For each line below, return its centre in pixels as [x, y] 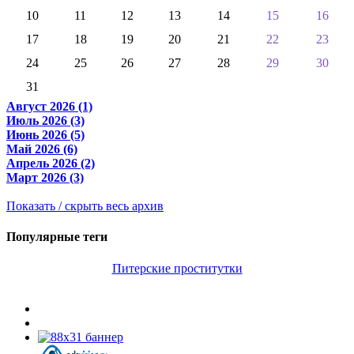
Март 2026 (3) [45, 177]
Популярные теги [57, 237]
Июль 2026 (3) [45, 120]
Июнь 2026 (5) [45, 134]
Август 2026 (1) [49, 106]
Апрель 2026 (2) [51, 163]
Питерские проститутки [177, 268]
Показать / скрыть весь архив [85, 205]
